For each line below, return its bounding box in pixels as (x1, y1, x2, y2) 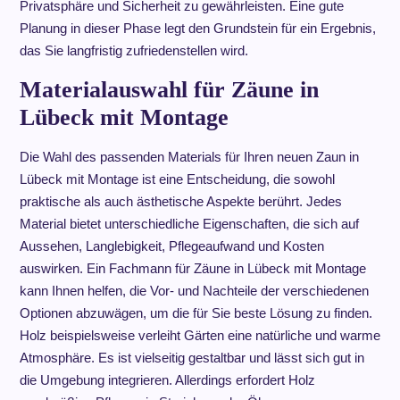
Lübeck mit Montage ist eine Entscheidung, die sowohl (19, 171, 335, 187)
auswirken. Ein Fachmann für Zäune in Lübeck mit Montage (19, 261, 366, 276)
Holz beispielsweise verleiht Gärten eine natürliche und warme (19, 328, 380, 343)
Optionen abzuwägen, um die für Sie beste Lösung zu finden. (19, 305, 372, 321)
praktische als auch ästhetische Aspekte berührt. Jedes (19, 194, 342, 209)
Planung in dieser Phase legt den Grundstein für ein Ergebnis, (19, 21, 376, 36)
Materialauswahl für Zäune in (19, 77, 319, 103)
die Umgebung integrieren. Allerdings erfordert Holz (19, 372, 315, 387)
